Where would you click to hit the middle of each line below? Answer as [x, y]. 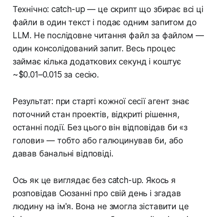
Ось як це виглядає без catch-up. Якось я [94, 180]
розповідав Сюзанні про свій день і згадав [97, 193]
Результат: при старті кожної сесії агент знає [101, 101]
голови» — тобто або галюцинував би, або [98, 140]
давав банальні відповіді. [63, 153]
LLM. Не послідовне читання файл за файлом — [108, 35]
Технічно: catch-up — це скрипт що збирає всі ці [108, 9]
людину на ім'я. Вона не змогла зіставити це [101, 206]
